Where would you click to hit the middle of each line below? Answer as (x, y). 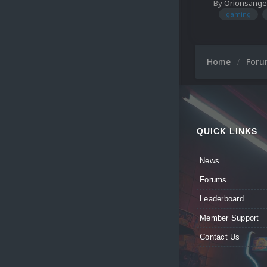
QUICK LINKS (227, 131)
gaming (238, 14)
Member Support (229, 218)
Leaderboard (222, 199)
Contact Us (220, 237)
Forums (213, 180)
